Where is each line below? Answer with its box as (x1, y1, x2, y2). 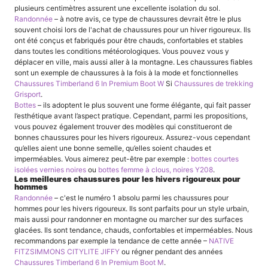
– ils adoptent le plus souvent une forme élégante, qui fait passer (36, 100, 251, 110)
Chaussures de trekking (174, 79, 253, 89)
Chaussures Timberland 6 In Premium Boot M (14, 257, 164, 267)
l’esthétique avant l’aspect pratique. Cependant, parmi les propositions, (14, 111, 248, 121)
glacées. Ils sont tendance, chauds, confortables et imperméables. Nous (14, 225, 252, 234)
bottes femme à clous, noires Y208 (98, 165, 213, 175)
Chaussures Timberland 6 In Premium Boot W (14, 79, 164, 89)
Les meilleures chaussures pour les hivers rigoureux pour (14, 174, 240, 184)
